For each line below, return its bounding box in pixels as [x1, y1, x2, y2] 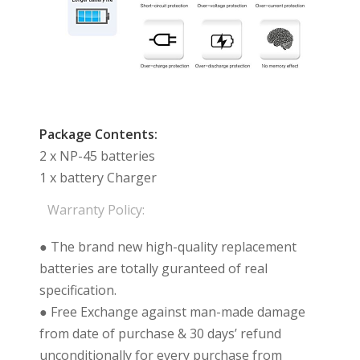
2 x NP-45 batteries [39, 146, 155, 165]
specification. [39, 280, 117, 299]
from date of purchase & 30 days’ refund [39, 324, 281, 342]
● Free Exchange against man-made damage [39, 302, 305, 321]
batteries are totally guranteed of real [39, 259, 268, 277]
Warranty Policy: [47, 201, 145, 219]
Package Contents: [39, 125, 157, 143]
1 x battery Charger [39, 168, 157, 186]
